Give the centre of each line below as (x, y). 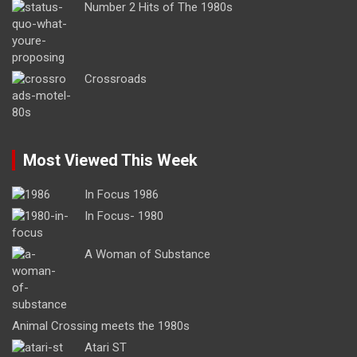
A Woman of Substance (147, 254)
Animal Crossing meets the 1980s (101, 326)
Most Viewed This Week (110, 160)
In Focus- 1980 (124, 216)
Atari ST (106, 347)
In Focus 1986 (122, 194)
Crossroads (116, 78)
